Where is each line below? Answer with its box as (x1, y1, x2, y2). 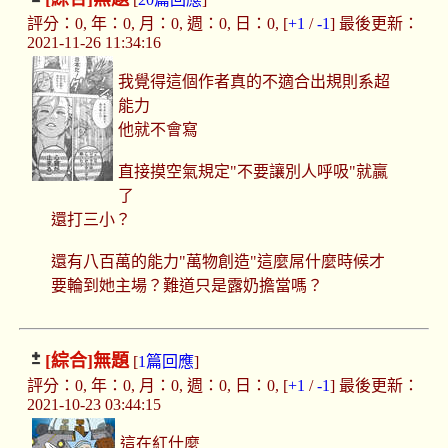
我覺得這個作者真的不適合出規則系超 (118, 73, 391, 91)
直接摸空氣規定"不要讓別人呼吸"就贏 (118, 163, 389, 181)
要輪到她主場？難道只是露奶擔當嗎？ (50, 277, 323, 295)
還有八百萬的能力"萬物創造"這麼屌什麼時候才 (50, 253, 385, 271)
